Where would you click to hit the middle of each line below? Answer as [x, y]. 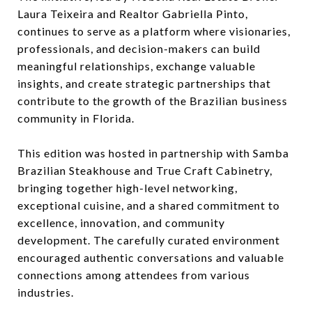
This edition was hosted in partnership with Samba [153, 153]
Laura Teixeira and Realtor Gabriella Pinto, [133, 13]
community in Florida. [76, 118]
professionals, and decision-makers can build [139, 48]
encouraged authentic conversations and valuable [151, 257]
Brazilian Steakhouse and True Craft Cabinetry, [145, 170]
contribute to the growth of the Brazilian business [153, 100]
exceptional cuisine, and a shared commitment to [149, 205]
